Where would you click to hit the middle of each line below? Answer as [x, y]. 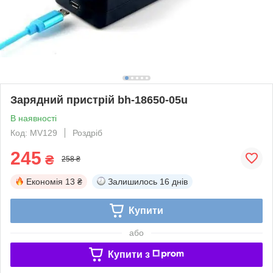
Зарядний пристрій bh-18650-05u [99, 100]
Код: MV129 [34, 133]
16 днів [174, 181]
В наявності [34, 118]
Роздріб [87, 133]
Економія [44, 181]
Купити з [129, 254]
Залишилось [133, 181]
